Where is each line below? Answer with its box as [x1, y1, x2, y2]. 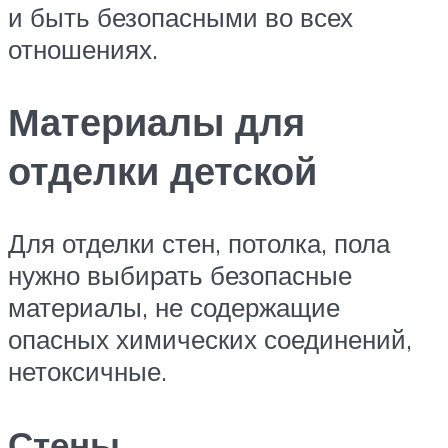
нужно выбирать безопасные [8, 258, 352, 291]
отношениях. [8, 33, 158, 66]
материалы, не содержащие [8, 290, 340, 323]
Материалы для [8, 97, 305, 147]
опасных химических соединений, [8, 322, 412, 355]
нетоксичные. [8, 354, 167, 387]
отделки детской [8, 146, 317, 196]
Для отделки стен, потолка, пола [8, 226, 390, 259]
